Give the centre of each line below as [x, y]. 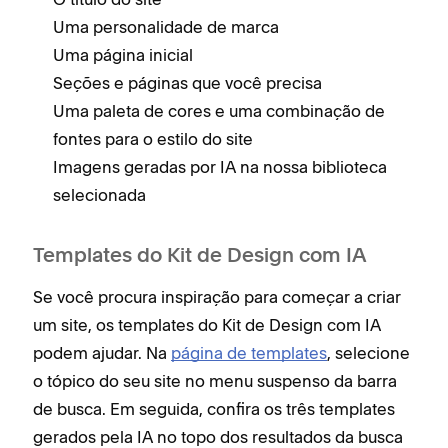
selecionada [99, 195]
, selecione [368, 353]
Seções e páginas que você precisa [187, 83]
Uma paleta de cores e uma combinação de [219, 111]
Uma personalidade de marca [166, 27]
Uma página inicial [123, 55]
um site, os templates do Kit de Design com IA [207, 325]
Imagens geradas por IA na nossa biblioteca [220, 167]
